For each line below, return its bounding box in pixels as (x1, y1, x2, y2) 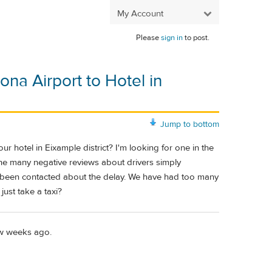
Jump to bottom (160, 118, 219, 130)
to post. (183, 33, 209, 42)
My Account (117, 7, 163, 19)
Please (136, 33, 161, 42)
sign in (161, 33, 183, 42)
